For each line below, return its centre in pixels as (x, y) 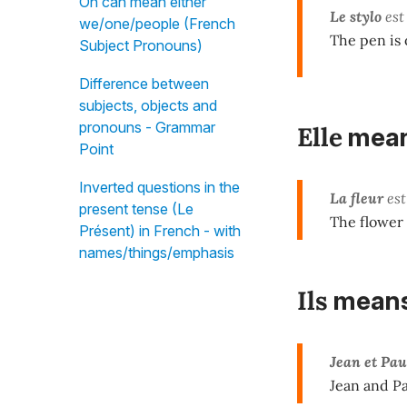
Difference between (144, 84)
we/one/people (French (157, 24)
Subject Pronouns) (141, 45)
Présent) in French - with (160, 231)
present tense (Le (136, 209)
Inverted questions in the (159, 187)
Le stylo (356, 16)
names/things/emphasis (157, 253)
